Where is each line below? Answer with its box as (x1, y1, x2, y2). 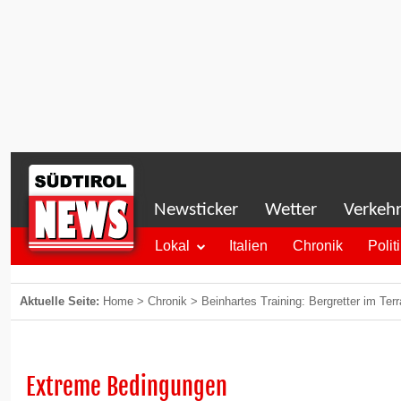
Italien (229, 238, 268, 253)
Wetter (265, 200, 317, 219)
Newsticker (154, 200, 238, 219)
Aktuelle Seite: (20, 294, 103, 308)
